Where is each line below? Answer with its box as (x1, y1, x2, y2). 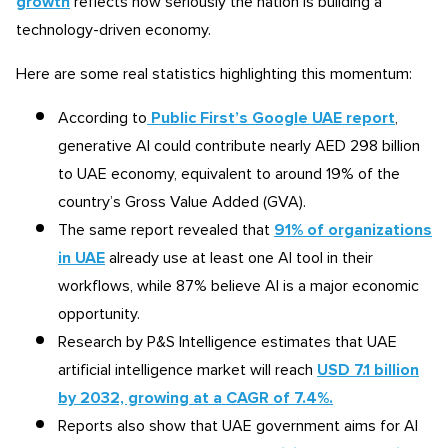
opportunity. (58, 306, 140, 322)
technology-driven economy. (16, 22, 211, 38)
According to (58, 110, 147, 126)
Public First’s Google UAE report (147, 110, 395, 126)
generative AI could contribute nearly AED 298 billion (58, 138, 420, 154)
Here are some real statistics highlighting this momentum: (16, 66, 412, 82)
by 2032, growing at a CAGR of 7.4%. (58, 390, 333, 406)
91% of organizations (274, 222, 432, 238)
